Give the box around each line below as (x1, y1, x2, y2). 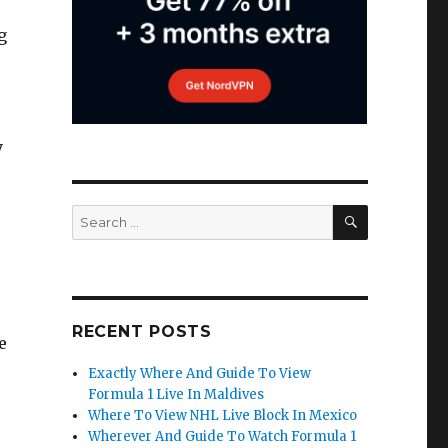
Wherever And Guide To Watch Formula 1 (88, 428, 357, 445)
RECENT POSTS (71, 322, 212, 341)
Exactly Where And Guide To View (88, 365, 312, 382)
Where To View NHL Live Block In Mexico (88, 407, 358, 424)
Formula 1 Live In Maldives (88, 386, 265, 403)
